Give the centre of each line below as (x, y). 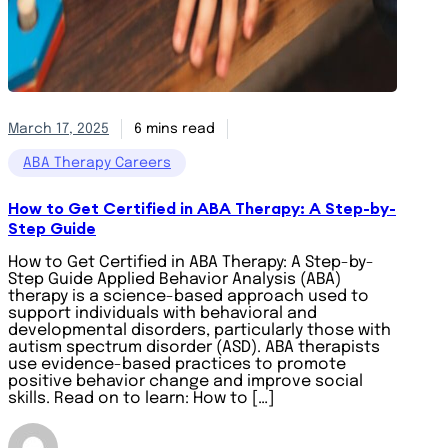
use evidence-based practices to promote (177, 364)
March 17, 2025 (58, 129)
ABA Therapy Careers (97, 163)
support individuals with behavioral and (162, 313)
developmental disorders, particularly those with (199, 330)
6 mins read (174, 129)
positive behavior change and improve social (185, 381)
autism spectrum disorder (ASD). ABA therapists (194, 347)
